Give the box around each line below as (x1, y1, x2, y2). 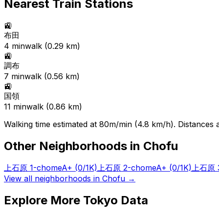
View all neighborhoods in (4, 173, 102, 183)
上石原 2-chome (97, 162, 156, 173)
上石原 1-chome (4, 162, 62, 173)
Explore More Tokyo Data (4, 193, 148, 207)
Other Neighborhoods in (4, 139, 143, 153)
